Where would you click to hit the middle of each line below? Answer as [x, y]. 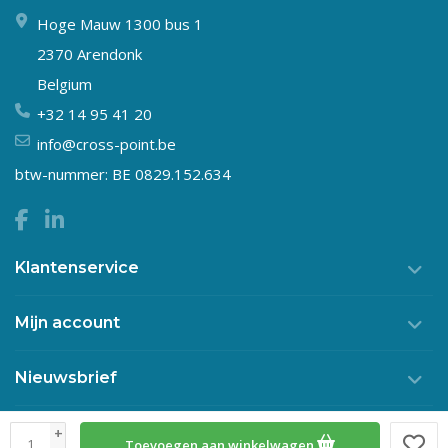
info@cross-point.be [106, 143]
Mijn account [67, 322]
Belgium [64, 83]
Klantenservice [77, 267]
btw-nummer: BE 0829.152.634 [123, 173]
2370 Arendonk [89, 53]
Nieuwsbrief [66, 377]
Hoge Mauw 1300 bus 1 [120, 23]
